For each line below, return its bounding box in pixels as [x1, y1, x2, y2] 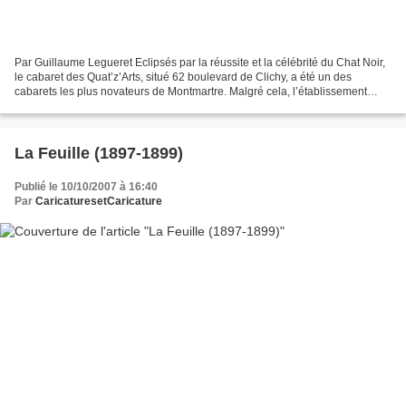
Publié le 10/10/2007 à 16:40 [14, 179, 158, 193]
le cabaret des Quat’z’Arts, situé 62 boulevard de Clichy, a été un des [14, 70, 352, 83]
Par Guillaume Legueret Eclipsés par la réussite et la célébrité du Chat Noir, [14, 55, 385, 69]
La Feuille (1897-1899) [14, 143, 183, 162]
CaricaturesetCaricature [35, 194, 162, 208]
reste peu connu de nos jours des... [14, 99, 187, 112]
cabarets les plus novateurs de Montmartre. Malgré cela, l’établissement [14, 84, 367, 98]
